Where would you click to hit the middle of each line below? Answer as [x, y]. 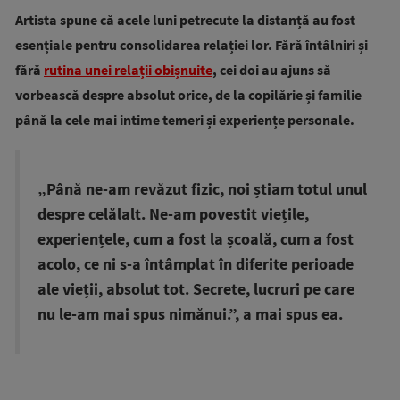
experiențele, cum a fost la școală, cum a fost [196, 239]
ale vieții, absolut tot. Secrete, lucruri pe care [196, 289]
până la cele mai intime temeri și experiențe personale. [185, 120]
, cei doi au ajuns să [272, 70]
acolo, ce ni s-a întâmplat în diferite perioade [196, 264]
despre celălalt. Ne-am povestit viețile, [173, 214]
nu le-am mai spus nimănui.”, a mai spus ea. [190, 314]
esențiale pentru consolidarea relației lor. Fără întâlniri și [192, 45]
